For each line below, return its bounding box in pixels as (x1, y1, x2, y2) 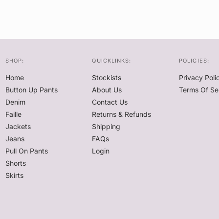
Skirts (5, 171, 23, 179)
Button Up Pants (5, 86, 58, 94)
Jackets (5, 122, 31, 131)
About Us (92, 86, 122, 94)
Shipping (92, 122, 121, 131)
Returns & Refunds (92, 110, 152, 118)
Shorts (5, 159, 26, 167)
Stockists (92, 73, 122, 82)
